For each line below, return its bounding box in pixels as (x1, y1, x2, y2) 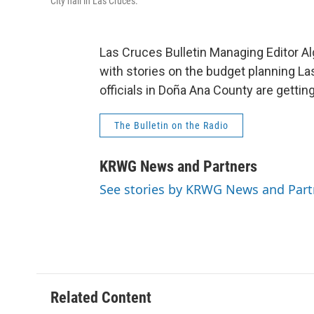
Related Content (50, 288, 151, 306)
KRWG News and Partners (100, 157, 257, 175)
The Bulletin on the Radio (114, 119, 228, 131)
